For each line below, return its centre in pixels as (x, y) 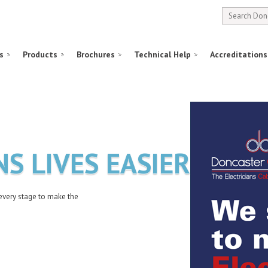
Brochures (96, 54)
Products (40, 54)
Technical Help (162, 54)
